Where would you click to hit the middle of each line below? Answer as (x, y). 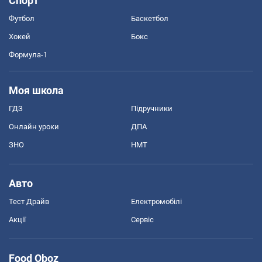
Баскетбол (150, 18)
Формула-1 (28, 54)
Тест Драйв (29, 201)
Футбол (22, 18)
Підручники (152, 108)
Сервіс (142, 219)
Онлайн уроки (34, 126)
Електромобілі (156, 201)
